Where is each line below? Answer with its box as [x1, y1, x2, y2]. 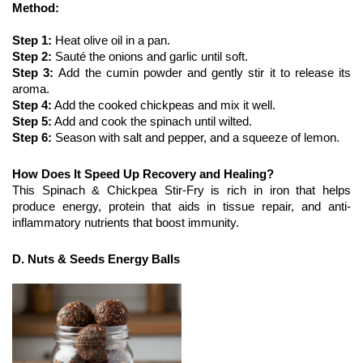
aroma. [12, 82, 53, 96]
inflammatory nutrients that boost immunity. [12, 216, 242, 229]
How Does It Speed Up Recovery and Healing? [12, 167, 274, 181]
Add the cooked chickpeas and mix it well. [52, 98, 279, 112]
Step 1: [12, 33, 52, 47]
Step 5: [12, 114, 52, 128]
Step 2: [12, 49, 55, 63]
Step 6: [12, 130, 52, 144]
